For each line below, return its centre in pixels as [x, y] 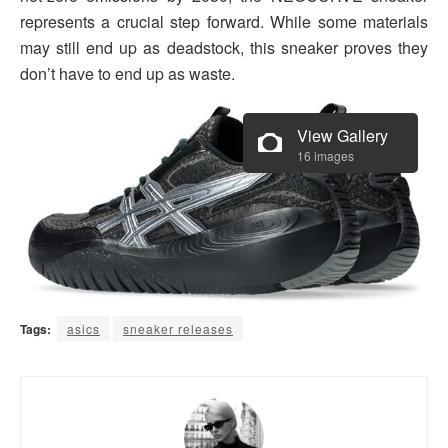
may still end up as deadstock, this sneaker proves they [224, 48]
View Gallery [342, 136]
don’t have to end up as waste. [127, 74]
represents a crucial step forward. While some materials [224, 22]
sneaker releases [178, 328]
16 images [325, 156]
